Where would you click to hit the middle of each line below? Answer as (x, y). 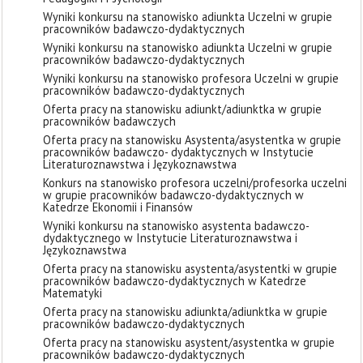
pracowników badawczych (109, 121)
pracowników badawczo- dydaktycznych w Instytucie (178, 152)
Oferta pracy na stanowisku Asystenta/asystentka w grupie (192, 140)
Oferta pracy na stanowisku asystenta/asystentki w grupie (190, 269)
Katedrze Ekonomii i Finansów (118, 207)
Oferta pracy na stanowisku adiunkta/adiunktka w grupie (185, 312)
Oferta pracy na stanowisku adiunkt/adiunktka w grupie (182, 109)
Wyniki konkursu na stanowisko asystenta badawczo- (176, 226)
